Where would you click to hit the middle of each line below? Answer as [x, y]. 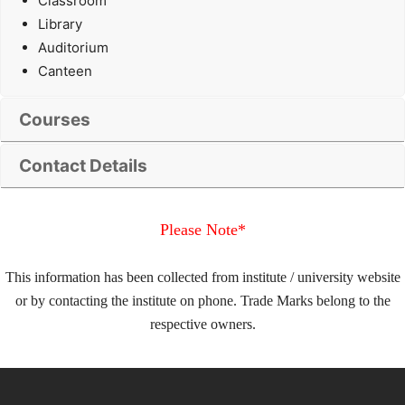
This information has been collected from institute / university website [202, 277]
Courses [55, 120]
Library [60, 24]
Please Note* [202, 229]
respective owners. [202, 324]
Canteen [65, 71]
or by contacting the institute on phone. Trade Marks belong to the [202, 300]
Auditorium [73, 48]
